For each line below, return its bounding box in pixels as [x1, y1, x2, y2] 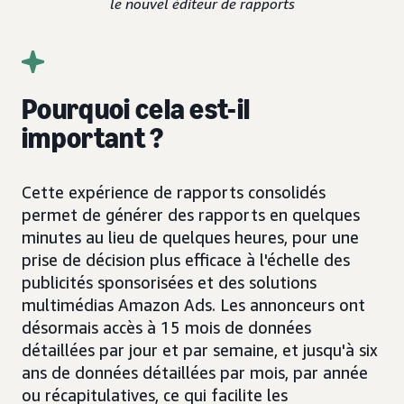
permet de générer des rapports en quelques [22, 205, 360, 225]
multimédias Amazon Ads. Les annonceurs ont [22, 295, 365, 316]
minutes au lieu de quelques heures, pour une [22, 227, 359, 248]
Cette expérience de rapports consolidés [22, 182, 326, 203]
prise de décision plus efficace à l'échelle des [22, 250, 350, 271]
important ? [22, 121, 164, 156]
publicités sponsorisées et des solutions [22, 272, 317, 293]
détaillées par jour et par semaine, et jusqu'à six [22, 340, 378, 361]
